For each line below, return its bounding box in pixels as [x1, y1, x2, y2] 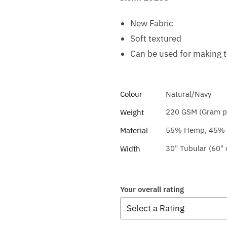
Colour [120, 89, 142, 99]
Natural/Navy [165, 89, 211, 99]
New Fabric [130, 18, 173, 29]
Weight [120, 107, 144, 118]
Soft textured [130, 33, 181, 45]
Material [120, 126, 148, 136]
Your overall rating [120, 184, 184, 195]
